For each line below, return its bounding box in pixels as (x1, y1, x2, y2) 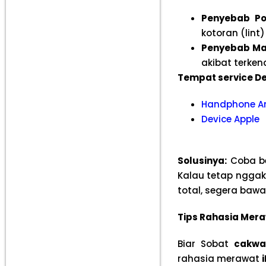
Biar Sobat (177, 237, 234, 250)
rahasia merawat (177, 252, 262, 265)
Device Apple (201, 113, 259, 125)
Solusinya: (177, 154, 227, 167)
